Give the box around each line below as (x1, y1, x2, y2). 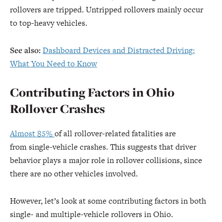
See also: (10, 45, 41, 55)
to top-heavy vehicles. (10, 17, 87, 29)
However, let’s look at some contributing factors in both (10, 195, 206, 207)
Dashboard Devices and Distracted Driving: (43, 45, 195, 56)
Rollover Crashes (10, 100, 105, 117)
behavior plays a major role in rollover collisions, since (10, 155, 202, 166)
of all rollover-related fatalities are (55, 128, 176, 139)
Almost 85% (10, 128, 55, 139)
